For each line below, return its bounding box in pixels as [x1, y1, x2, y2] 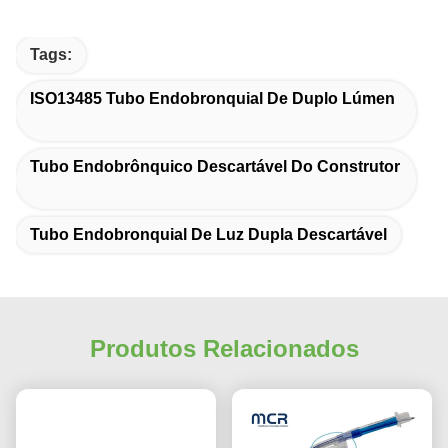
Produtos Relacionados [89, 335, 359, 362]
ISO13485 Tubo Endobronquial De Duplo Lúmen [30, 90, 395, 107]
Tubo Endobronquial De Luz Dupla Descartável [30, 226, 387, 243]
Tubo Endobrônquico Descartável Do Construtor [30, 158, 400, 175]
